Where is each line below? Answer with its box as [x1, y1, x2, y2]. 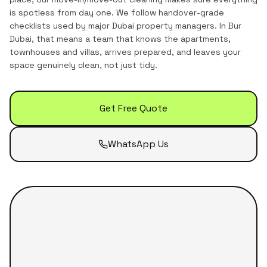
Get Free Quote [100, 102, 167, 114]
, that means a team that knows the [32, 33, 181, 44]
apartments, [181, 33, 231, 44]
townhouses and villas [10, 46, 100, 57]
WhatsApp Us [108, 138, 169, 150]
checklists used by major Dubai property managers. [10, 20, 217, 31]
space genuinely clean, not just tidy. [10, 60, 157, 70]
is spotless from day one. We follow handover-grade [10, 7, 224, 18]
